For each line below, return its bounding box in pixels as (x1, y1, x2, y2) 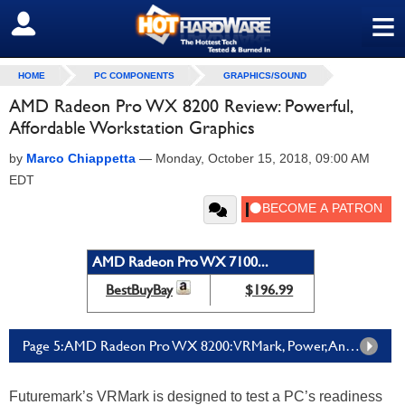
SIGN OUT (14, 15, 92, 33)
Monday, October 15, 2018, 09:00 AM (155, 151, 370, 165)
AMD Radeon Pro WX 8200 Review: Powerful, (9, 95, 352, 117)
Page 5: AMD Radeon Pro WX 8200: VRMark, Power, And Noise (345, 337, 360, 354)
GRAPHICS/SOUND (223, 71, 306, 80)
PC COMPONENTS (94, 71, 174, 80)
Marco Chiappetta (26, 151, 136, 165)
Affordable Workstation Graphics (9, 117, 255, 138)
